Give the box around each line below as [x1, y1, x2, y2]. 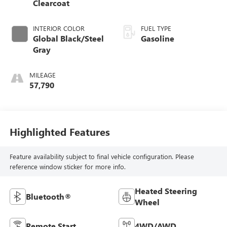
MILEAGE [29, 70, 56, 80]
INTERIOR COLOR [32, 24, 85, 33]
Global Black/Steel [32, 33, 104, 44]
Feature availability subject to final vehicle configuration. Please [9, 152, 194, 161]
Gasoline [141, 33, 174, 44]
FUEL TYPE [141, 24, 171, 33]
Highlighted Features [9, 124, 110, 138]
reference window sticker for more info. [9, 162, 126, 171]
